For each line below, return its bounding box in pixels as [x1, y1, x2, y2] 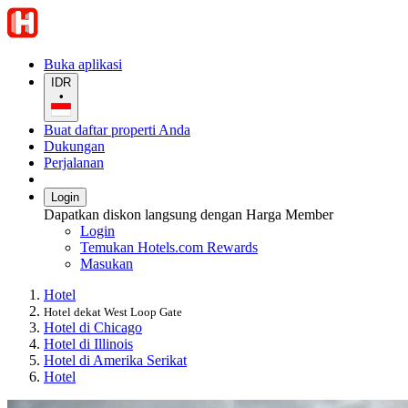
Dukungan [44, 138, 105, 155]
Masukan [80, 256, 133, 272]
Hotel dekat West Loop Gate [44, 305, 182, 320]
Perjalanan [44, 155, 104, 171]
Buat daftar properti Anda [44, 122, 190, 138]
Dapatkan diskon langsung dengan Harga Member [44, 207, 333, 223]
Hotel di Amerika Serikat [44, 352, 187, 369]
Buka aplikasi [44, 56, 122, 72]
